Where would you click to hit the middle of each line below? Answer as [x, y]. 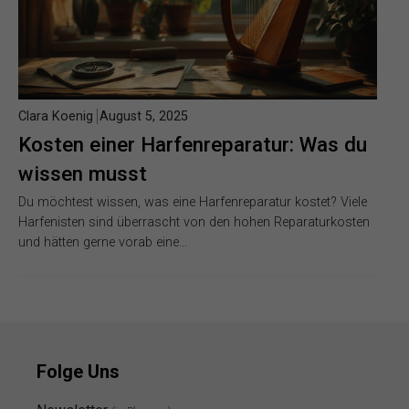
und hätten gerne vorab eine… [103, 242]
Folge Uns [78, 371]
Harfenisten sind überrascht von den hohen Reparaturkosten [194, 222]
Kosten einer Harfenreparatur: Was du [193, 144]
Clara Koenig [56, 116]
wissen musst [83, 173]
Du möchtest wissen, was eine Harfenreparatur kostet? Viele [193, 202]
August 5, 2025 [144, 116]
